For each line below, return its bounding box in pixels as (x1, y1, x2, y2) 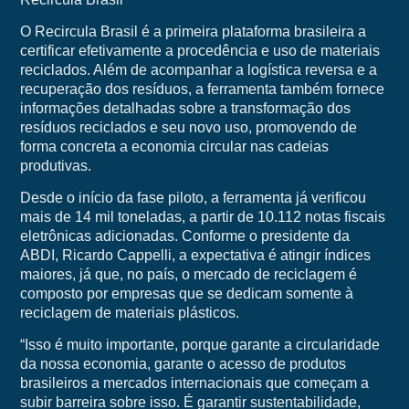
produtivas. (19, 158, 95, 174)
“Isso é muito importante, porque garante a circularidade (19, 337, 380, 353)
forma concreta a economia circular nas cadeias (19, 139, 329, 155)
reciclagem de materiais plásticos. (19, 305, 246, 321)
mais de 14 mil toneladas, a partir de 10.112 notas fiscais (19, 209, 385, 225)
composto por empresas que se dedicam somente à (19, 286, 353, 302)
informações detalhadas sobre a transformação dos (19, 100, 351, 117)
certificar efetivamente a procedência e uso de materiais (19, 43, 380, 59)
